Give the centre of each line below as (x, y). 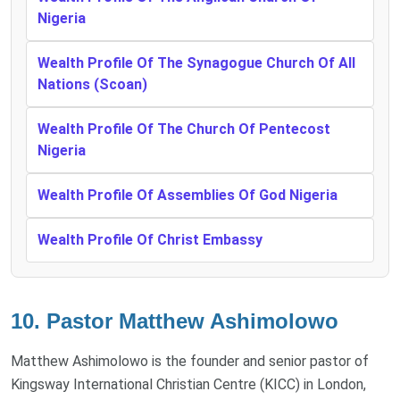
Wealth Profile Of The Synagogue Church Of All (196, 63)
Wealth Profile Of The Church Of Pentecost (184, 129)
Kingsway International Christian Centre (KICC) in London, (188, 385)
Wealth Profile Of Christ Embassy (150, 240)
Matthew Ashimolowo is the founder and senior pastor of (190, 362)
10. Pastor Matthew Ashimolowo (175, 321)
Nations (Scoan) (92, 85)
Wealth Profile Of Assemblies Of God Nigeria (187, 196)
